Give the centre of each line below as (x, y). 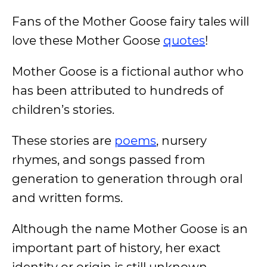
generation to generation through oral (127, 179)
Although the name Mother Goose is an (130, 229)
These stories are (63, 141)
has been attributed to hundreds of (118, 91)
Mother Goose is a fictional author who (128, 72)
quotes (184, 41)
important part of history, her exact (116, 248)
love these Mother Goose (88, 41)
